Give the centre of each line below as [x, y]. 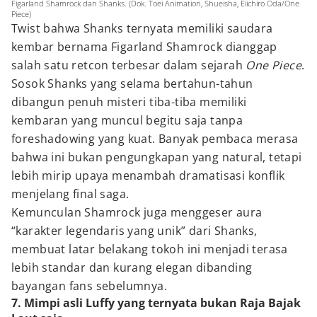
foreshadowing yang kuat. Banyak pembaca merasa [155, 139]
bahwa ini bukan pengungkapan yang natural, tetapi [157, 157]
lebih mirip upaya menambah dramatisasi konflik [148, 175]
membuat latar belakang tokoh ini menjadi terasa [150, 249]
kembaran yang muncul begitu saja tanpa [127, 120]
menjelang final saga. [70, 194]
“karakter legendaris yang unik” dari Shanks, [134, 231]
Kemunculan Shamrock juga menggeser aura [137, 212]
